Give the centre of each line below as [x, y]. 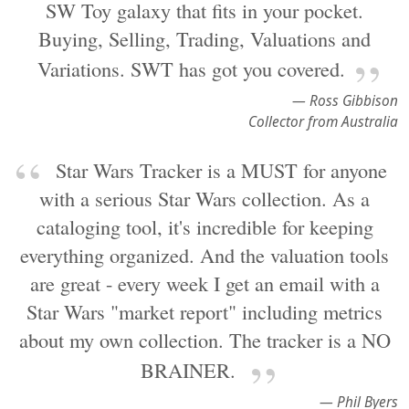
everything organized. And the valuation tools [204, 255]
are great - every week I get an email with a [204, 283]
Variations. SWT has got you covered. [191, 68]
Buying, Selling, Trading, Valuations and [204, 38]
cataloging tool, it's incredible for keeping [204, 226]
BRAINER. [191, 370]
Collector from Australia [323, 122]
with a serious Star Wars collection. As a [204, 198]
